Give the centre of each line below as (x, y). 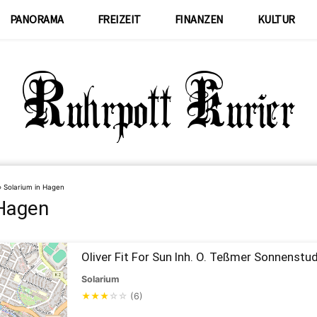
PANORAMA (36, 19)
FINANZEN (199, 19)
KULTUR (276, 19)
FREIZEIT (119, 19)
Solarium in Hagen (34, 187)
